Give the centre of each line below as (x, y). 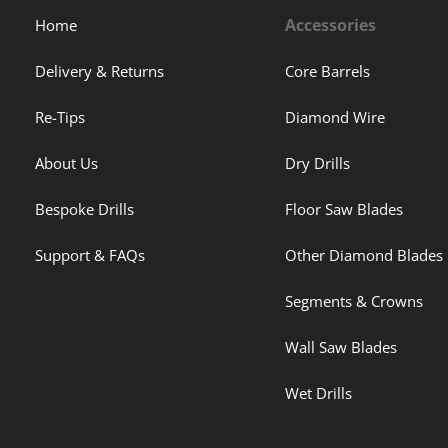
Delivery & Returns (99, 71)
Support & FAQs (90, 255)
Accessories (331, 25)
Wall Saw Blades (341, 347)
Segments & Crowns (354, 301)
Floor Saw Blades (344, 209)
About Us (66, 163)
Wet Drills (319, 393)
